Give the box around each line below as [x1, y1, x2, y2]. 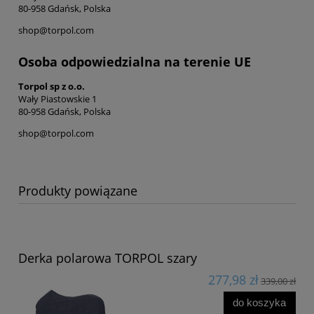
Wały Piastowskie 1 [18, 92, 97, 105]
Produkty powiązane [18, 182, 137, 199]
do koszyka [233, 296, 287, 309]
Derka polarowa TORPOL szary [18, 249, 197, 266]
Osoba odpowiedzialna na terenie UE [18, 53, 251, 70]
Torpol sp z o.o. [18, 79, 85, 93]
